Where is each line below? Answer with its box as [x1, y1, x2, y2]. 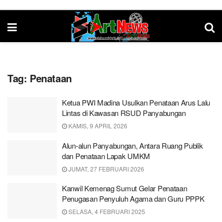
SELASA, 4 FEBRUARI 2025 [67, 207, 145, 216]
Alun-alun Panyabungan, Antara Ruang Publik [62, 140, 203, 151]
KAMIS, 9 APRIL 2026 [67, 121, 127, 130]
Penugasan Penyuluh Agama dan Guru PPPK [62, 193, 205, 204]
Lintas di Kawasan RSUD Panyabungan [62, 108, 186, 118]
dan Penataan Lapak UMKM [62, 150, 151, 161]
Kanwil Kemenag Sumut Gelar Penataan [62, 183, 187, 193]
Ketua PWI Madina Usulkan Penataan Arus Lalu [62, 97, 211, 108]
